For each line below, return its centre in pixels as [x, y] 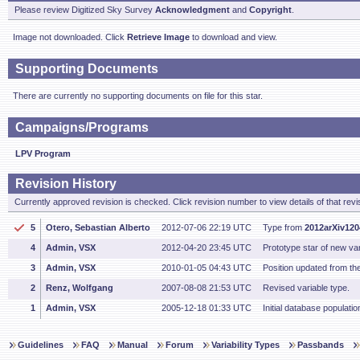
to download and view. [233, 37]
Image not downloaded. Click [70, 37]
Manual [133, 345]
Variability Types [245, 345]
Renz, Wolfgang [80, 288]
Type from [284, 227]
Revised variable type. [306, 288]
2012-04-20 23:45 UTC [207, 247]
